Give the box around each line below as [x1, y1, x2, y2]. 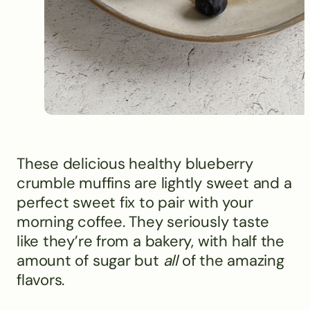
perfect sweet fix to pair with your [17, 192, 253, 213]
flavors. [17, 270, 65, 291]
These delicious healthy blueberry [17, 154, 253, 174]
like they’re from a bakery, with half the [17, 231, 284, 252]
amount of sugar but [17, 250, 163, 271]
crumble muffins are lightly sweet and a [17, 173, 292, 194]
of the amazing [177, 250, 284, 271]
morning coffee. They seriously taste [17, 212, 270, 232]
